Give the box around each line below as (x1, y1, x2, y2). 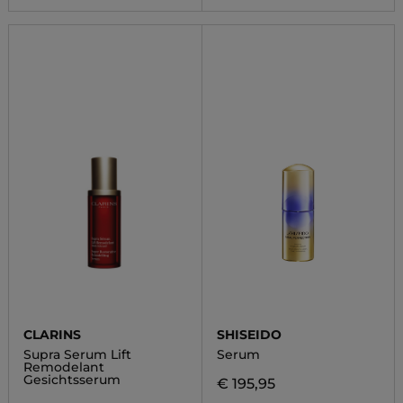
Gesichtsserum (22, 372, 121, 388)
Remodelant (22, 359, 104, 375)
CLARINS (22, 327, 81, 343)
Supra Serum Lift (22, 346, 131, 363)
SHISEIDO (216, 327, 282, 343)
